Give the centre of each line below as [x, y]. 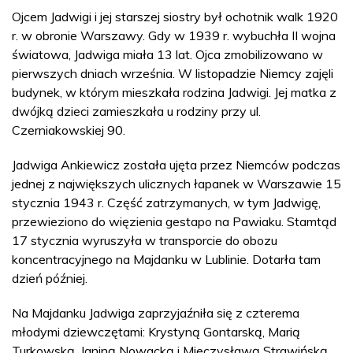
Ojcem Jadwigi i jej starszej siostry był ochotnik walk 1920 [175, 16]
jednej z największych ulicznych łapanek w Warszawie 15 [176, 183]
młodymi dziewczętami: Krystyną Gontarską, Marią [156, 331]
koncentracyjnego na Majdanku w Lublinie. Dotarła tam [166, 259]
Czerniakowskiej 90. [69, 130]
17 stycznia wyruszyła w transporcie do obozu [145, 240]
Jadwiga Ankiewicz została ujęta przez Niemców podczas [176, 164]
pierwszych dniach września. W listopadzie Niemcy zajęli [173, 73]
